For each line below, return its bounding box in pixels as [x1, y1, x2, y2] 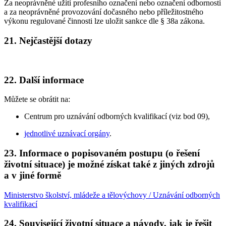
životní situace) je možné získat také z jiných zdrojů [4, 158, 215, 169]
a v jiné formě [4, 169, 61, 181]
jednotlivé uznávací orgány [24, 129, 109, 138]
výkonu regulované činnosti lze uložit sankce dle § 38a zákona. [4, 17, 205, 26]
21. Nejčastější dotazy [4, 35, 92, 46]
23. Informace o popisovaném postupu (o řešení [4, 147, 200, 158]
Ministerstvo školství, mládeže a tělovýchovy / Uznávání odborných [4, 190, 220, 199]
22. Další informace [4, 74, 84, 85]
